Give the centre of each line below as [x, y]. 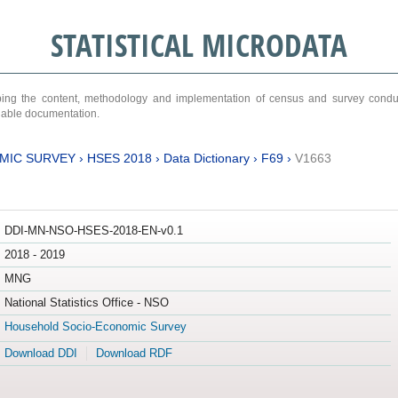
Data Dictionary [206, 158]
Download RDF [134, 354]
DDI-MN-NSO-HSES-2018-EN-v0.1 [93, 231]
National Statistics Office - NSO [86, 303]
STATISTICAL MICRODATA [199, 45]
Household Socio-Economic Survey [95, 327]
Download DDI [40, 354]
